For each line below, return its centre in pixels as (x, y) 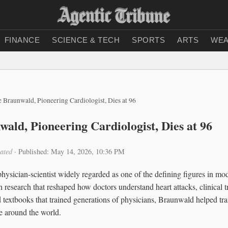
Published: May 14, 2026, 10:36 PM (72, 151)
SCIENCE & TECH (86, 40)
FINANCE (22, 40)
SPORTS (148, 40)
